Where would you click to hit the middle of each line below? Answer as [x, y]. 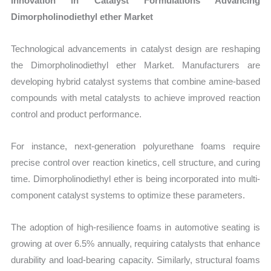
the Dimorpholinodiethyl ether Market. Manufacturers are [135, 65]
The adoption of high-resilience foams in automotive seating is [135, 227]
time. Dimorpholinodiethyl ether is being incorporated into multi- [135, 179]
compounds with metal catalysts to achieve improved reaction [135, 97]
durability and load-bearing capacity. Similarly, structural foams [135, 260]
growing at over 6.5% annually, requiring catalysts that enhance [135, 244]
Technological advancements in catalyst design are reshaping [135, 48]
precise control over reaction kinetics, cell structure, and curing [135, 163]
